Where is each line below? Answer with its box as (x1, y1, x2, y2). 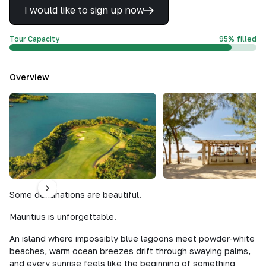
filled (237, 34, 256, 43)
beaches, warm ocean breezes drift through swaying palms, (9, 246, 251, 256)
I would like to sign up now (24, 4, 144, 16)
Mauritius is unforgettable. (9, 211, 116, 221)
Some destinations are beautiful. (9, 189, 142, 199)
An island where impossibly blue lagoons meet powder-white (9, 233, 255, 243)
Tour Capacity (9, 34, 59, 43)
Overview (9, 72, 49, 82)
